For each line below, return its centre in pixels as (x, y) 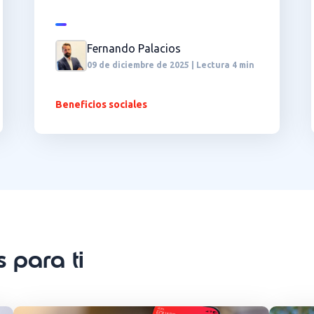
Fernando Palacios (134, 48)
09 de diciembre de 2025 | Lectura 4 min (171, 64)
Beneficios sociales (101, 104)
